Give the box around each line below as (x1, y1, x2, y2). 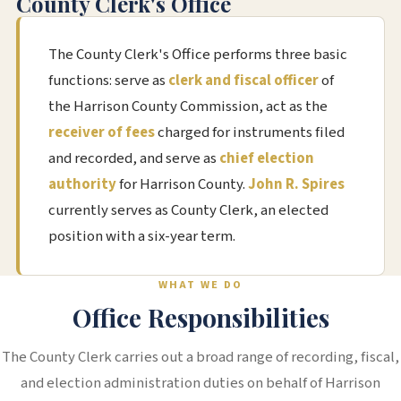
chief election (218, 148, 314, 170)
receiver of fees (47, 122, 155, 144)
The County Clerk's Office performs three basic (47, 44, 347, 66)
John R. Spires (247, 174, 345, 196)
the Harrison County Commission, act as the (47, 96, 328, 118)
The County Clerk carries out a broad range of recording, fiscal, (2, 346, 399, 369)
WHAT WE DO (158, 277, 243, 294)
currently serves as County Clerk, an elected (47, 200, 328, 222)
